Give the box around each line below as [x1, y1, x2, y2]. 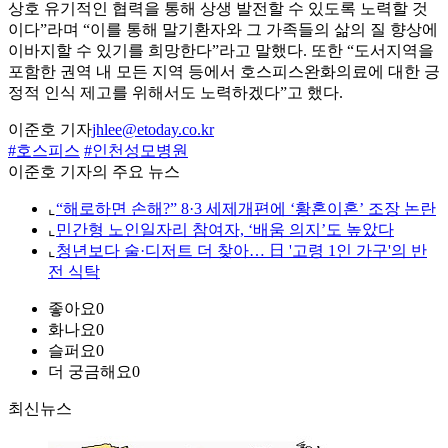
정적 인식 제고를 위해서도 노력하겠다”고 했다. [8, 84, 343, 102]
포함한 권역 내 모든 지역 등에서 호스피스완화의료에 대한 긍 [8, 63, 440, 81]
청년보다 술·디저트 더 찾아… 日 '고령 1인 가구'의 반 [56, 242, 427, 260]
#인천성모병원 [84, 142, 188, 160]
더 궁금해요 [48, 363, 132, 381]
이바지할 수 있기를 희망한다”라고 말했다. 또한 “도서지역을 [8, 42, 434, 60]
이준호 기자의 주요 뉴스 [8, 163, 180, 181]
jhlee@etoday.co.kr [92, 121, 214, 139]
